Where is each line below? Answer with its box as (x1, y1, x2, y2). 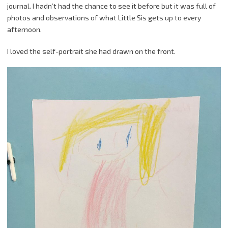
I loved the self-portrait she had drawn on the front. (7, 46, 176, 55)
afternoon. (7, 24, 42, 34)
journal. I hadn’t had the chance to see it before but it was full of (7, 1, 216, 10)
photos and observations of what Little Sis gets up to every (7, 13, 201, 22)
